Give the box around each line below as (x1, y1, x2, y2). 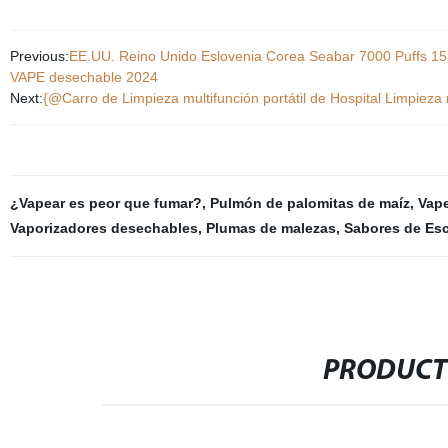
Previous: (9, 48, 69, 64)
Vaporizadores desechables (9, 220, 198, 236)
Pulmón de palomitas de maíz (209, 195, 410, 211)
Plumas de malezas (205, 220, 336, 236)
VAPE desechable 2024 (9, 69, 158, 85)
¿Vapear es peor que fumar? (9, 195, 202, 211)
